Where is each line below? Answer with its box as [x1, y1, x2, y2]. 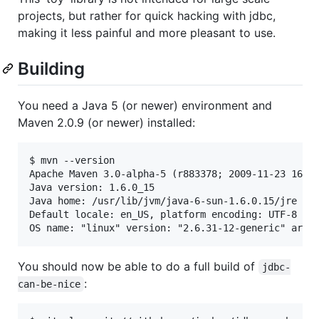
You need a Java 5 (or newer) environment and [18, 98, 272, 113]
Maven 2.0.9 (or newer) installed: [18, 115, 195, 130]
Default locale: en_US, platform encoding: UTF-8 [29, 208, 297, 220]
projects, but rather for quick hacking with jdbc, [18, 8, 276, 23]
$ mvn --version [29, 154, 115, 166]
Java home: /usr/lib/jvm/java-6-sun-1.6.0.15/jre [29, 194, 297, 206]
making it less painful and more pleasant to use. [18, 25, 276, 40]
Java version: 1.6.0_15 [29, 181, 155, 193]
